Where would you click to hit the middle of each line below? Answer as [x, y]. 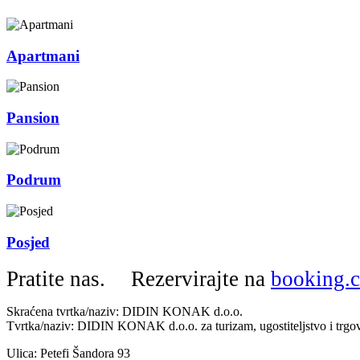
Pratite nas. [56, 278]
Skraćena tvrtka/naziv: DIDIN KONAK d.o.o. [125, 311]
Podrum [34, 180]
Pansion [33, 117]
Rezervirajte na [190, 278]
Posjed [28, 242]
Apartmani [43, 55]
